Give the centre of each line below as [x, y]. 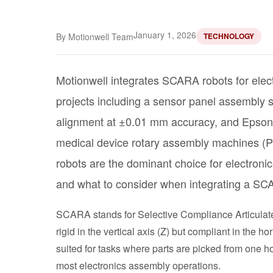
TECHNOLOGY [229, 36]
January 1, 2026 [165, 35]
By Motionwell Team [95, 36]
